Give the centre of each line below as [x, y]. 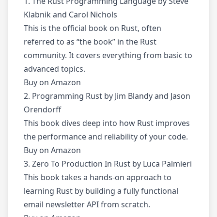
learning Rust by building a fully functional [101, 191]
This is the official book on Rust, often [93, 28]
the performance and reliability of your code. [106, 137]
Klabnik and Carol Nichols [70, 15]
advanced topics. [54, 69]
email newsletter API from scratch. [87, 204]
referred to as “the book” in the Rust [90, 42]
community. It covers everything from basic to [108, 55]
